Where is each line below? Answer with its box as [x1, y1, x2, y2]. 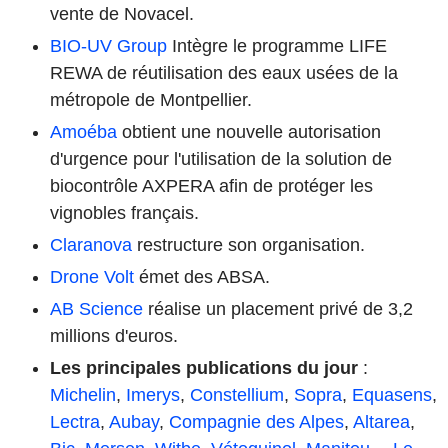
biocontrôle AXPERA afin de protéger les [50, 175, 373, 196]
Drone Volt [50, 266, 134, 287]
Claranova [50, 234, 132, 255]
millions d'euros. [50, 325, 178, 346]
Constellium [190, 384, 284, 405]
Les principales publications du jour [50, 357, 358, 378]
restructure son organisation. [132, 234, 365, 255]
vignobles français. [50, 202, 199, 223]
